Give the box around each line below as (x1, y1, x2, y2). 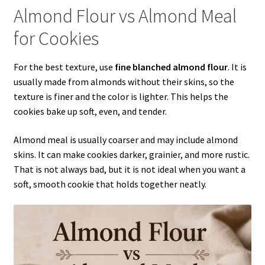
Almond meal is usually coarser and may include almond (13, 133, 238, 146)
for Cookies (13, 26, 99, 50)
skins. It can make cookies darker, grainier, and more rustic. (13, 148, 250, 160)
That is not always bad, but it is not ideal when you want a (13, 163, 245, 175)
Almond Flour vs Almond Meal (13, 4, 237, 28)
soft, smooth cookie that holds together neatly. (13, 177, 206, 190)
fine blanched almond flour (114, 61, 228, 73)
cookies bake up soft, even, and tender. (13, 105, 167, 118)
